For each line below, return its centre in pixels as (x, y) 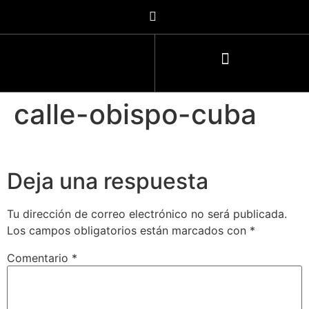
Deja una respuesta (108, 181)
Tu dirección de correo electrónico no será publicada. (147, 214)
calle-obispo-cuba (135, 114)
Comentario (39, 258)
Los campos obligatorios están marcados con (128, 231)
